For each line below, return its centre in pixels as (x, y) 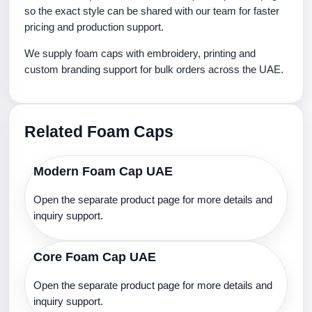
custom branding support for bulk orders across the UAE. (154, 69)
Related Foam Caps (99, 132)
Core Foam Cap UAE (95, 257)
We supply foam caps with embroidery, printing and (140, 53)
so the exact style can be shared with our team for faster (152, 11)
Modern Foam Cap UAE (103, 171)
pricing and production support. (94, 27)
